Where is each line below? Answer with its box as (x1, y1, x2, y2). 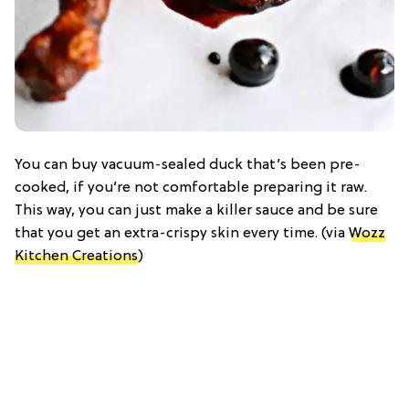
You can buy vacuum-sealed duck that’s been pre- (15, 157, 361, 174)
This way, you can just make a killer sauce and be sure (15, 203, 378, 220)
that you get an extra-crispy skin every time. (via (15, 225, 349, 243)
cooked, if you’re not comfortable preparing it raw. (15, 180, 367, 197)
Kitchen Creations (15, 248, 138, 266)
